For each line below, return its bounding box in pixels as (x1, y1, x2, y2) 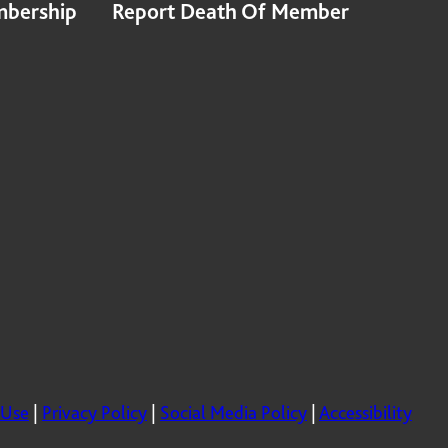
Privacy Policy (42, 401, 147, 423)
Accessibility (319, 401, 412, 423)
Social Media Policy (160, 401, 307, 423)
